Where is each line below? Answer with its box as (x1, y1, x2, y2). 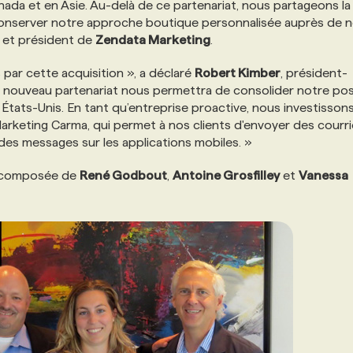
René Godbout (80, 169, 167, 182)
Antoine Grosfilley (173, 169, 280, 182)
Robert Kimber (195, 66, 281, 80)
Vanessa (299, 169, 348, 182)
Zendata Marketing (95, 33, 210, 46)
